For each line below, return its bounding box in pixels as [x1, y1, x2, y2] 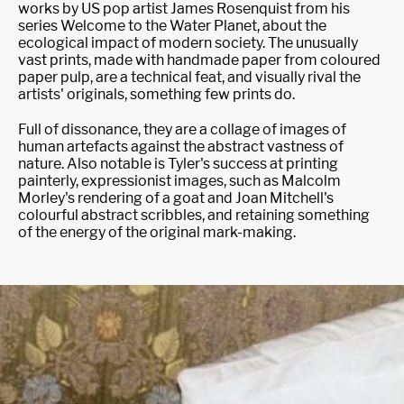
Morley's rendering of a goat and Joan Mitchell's [18, 189, 334, 207]
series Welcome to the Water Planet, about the [18, 17, 326, 34]
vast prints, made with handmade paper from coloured [18, 51, 381, 69]
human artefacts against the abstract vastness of [18, 138, 344, 155]
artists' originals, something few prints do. [18, 86, 295, 103]
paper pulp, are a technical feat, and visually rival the [18, 69, 361, 86]
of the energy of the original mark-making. [18, 224, 296, 241]
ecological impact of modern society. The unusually [18, 34, 358, 51]
